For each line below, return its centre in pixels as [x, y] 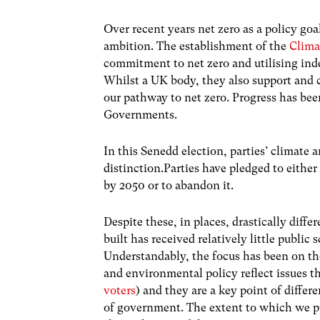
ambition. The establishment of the [197, 46]
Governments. [141, 114]
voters [120, 291]
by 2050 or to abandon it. [169, 186]
